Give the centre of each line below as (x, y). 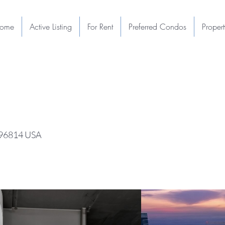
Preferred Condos (157, 27)
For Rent (100, 27)
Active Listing (50, 27)
